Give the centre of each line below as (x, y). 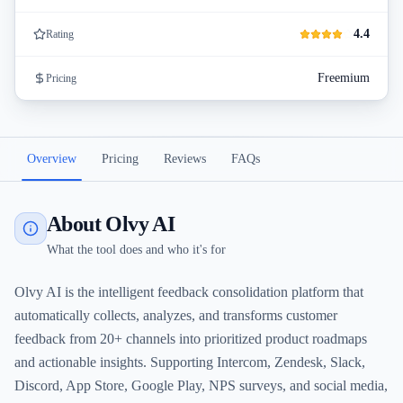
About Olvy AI (111, 224)
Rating (60, 34)
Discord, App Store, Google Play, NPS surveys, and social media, (201, 385)
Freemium (344, 78)
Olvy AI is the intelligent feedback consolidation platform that (189, 292)
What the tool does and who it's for (136, 250)
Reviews (185, 159)
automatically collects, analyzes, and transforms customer (176, 315)
